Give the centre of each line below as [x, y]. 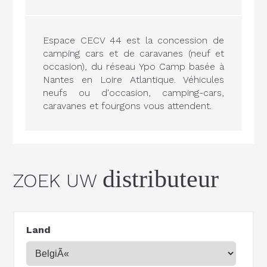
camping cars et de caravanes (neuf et [133, 53]
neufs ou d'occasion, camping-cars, [133, 92]
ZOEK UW [58, 180]
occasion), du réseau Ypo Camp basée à [133, 66]
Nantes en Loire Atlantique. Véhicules [133, 79]
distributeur [161, 178]
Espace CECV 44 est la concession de [133, 40]
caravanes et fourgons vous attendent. [128, 105]
